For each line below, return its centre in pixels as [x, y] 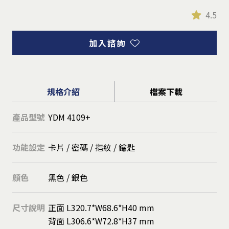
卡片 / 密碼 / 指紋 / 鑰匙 [91, 147]
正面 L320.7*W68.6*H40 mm [101, 207]
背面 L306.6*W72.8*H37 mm [101, 221]
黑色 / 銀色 [68, 177]
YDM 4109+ [69, 117]
